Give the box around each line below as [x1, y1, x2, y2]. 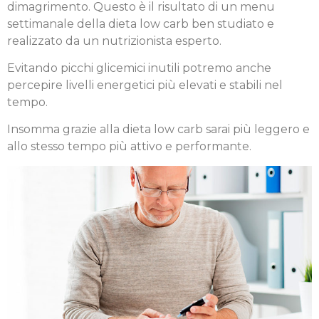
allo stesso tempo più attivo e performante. [7, 140, 251, 154]
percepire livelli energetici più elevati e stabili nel [7, 78, 283, 93]
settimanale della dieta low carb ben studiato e [7, 16, 274, 31]
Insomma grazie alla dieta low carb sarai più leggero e [7, 122, 310, 137]
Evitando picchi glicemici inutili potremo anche [7, 61, 271, 75]
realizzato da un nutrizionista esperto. [7, 33, 221, 48]
